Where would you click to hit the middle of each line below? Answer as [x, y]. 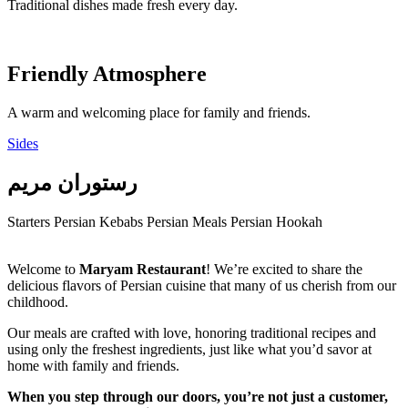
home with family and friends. [93, 366]
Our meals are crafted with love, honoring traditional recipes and [192, 333]
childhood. [38, 302]
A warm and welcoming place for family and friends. [159, 113]
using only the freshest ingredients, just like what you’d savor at [189, 350]
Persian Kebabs [100, 222]
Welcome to [43, 270]
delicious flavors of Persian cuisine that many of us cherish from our [202, 286]
